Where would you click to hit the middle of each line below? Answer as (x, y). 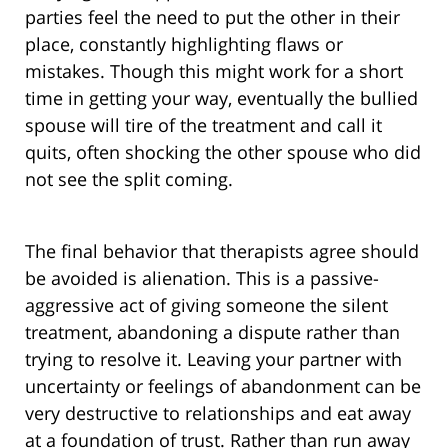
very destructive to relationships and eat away (218, 413)
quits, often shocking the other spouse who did (223, 152)
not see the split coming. (129, 179)
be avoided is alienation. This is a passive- (202, 278)
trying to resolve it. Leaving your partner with (213, 359)
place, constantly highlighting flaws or (184, 44)
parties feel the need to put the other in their (212, 17)
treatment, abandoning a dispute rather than (212, 332)
